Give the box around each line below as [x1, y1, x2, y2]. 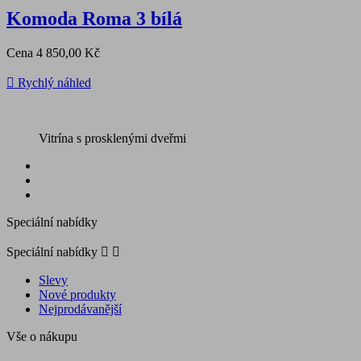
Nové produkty [39, 287, 116, 301]
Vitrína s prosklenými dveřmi [39, 131, 186, 145]
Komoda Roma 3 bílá [6, 8, 182, 30]
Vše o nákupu [6, 329, 77, 343]
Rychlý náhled [15, 75, 91, 89]
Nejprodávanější [39, 301, 122, 316]
